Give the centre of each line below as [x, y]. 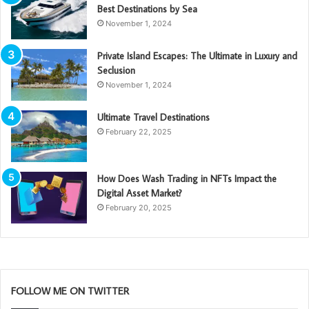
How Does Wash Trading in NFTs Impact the [187, 178]
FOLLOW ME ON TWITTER [70, 290]
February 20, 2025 [139, 207]
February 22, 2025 [139, 131]
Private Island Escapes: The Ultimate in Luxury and [197, 56]
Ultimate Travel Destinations [153, 117]
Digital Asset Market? [140, 193]
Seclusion [116, 70]
